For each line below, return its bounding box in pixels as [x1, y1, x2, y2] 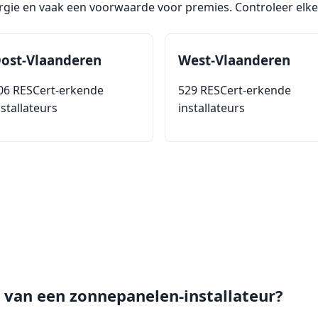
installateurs [178, 99, 245, 116]
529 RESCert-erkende [178, 82, 291, 98]
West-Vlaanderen [178, 50, 290, 69]
